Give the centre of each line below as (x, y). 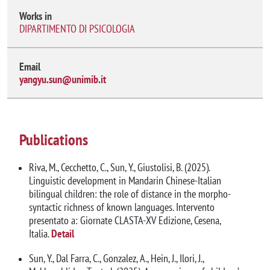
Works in (36, 16)
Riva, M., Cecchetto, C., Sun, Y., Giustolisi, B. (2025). (119, 167)
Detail (63, 233)
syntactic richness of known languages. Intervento (122, 207)
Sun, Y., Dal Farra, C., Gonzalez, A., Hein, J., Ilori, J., (116, 258)
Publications (54, 140)
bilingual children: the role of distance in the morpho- (130, 193)
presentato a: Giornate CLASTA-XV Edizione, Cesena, (125, 220)
